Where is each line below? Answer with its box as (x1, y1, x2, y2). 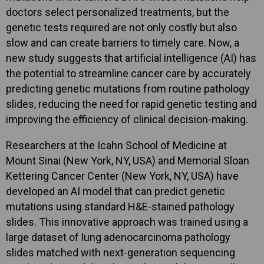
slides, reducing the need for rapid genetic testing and (6, 98, 257, 110)
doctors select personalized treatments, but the (6, 6, 229, 18)
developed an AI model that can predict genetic (6, 185, 225, 197)
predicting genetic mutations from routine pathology (6, 82, 250, 95)
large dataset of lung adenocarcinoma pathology (6, 231, 230, 243)
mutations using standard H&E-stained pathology (6, 200, 235, 213)
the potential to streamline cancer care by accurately (6, 67, 251, 80)
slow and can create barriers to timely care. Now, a (6, 37, 239, 49)
